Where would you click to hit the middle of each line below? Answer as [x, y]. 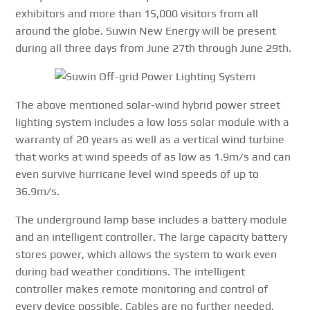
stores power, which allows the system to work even [146, 255]
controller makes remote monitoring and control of [142, 289]
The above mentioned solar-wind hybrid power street [148, 105]
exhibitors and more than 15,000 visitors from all [137, 14]
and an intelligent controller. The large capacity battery [152, 237]
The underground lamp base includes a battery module [152, 220]
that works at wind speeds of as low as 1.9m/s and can [153, 157]
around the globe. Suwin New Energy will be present [146, 31]
